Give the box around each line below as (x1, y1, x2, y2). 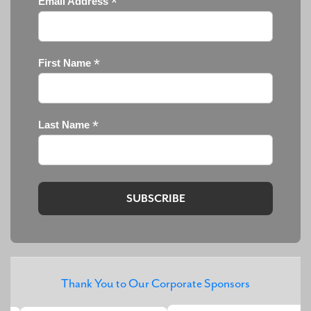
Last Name (38, 119, 92, 131)
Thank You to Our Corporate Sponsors (61, 276, 250, 291)
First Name (38, 57, 94, 69)
